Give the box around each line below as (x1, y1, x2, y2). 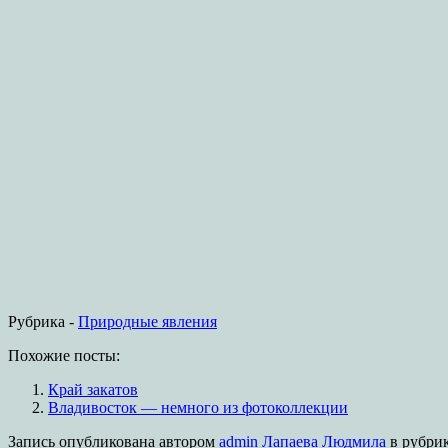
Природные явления (78, 313, 217, 331)
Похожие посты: (8, 347, 120, 365)
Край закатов (48, 381, 138, 399)
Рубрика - (8, 313, 78, 331)
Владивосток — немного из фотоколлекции (48, 399, 348, 417)
